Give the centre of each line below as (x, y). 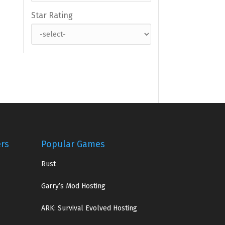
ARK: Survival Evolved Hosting (89, 208)
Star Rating (52, 15)
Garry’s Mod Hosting (73, 186)
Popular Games (73, 144)
